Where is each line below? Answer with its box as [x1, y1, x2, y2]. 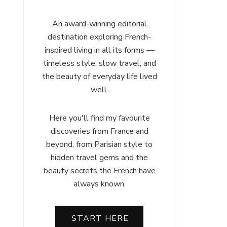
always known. [73, 178, 126, 190]
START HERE [71, 213, 129, 224]
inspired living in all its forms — [44, 45, 155, 56]
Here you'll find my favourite [49, 112, 150, 124]
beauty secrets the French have [43, 165, 156, 176]
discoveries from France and [50, 126, 148, 137]
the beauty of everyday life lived [42, 71, 157, 82]
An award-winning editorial [52, 18, 147, 29]
